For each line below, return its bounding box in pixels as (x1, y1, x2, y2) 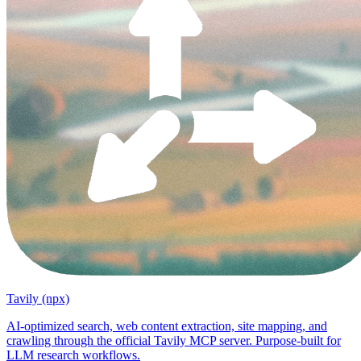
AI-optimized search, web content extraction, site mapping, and (6, 319, 327, 334)
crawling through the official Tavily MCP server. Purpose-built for (6, 334, 341, 348)
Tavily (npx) (6, 292, 69, 306)
